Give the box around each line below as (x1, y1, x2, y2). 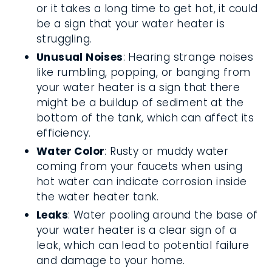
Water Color (36, 144, 105, 158)
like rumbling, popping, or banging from (36, 65, 251, 80)
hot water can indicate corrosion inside (36, 174, 247, 189)
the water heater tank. (36, 189, 159, 204)
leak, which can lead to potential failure (36, 238, 250, 253)
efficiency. (36, 126, 91, 140)
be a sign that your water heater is (36, 16, 225, 31)
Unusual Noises (36, 50, 123, 64)
